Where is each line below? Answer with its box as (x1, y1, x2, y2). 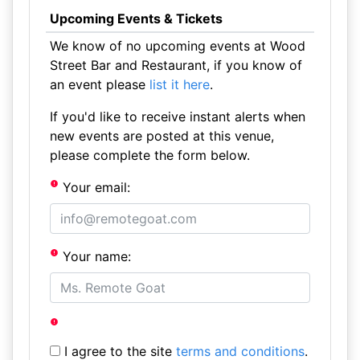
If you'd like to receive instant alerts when (49, 108, 305, 125)
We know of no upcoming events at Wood (49, 38, 305, 54)
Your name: (59, 248, 132, 264)
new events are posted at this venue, (49, 128, 274, 144)
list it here (149, 76, 210, 92)
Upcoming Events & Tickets (49, 10, 223, 27)
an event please (49, 76, 149, 92)
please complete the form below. (49, 147, 250, 163)
